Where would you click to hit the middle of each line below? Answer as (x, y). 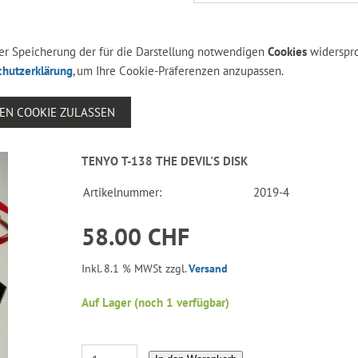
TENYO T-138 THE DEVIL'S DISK (165, 161)
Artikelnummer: (123, 192)
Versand (209, 268)
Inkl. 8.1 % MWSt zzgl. (135, 268)
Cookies (287, 51)
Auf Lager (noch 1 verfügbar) (156, 303)
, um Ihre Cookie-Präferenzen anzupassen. (178, 70)
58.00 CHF (136, 236)
